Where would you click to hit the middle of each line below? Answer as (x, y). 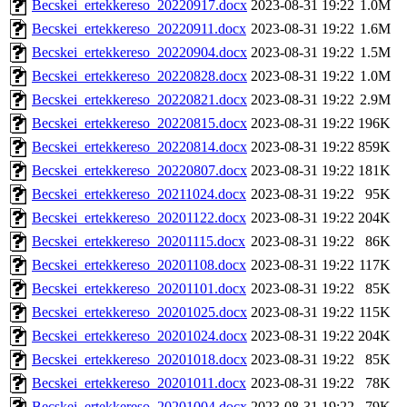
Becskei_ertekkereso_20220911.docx (139, 29)
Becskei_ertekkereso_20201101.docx (139, 289)
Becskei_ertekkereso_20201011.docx (139, 383)
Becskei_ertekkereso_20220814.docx (139, 147)
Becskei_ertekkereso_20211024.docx (139, 194)
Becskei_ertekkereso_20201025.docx (139, 313)
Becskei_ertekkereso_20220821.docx (139, 100)
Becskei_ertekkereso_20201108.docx (139, 265)
